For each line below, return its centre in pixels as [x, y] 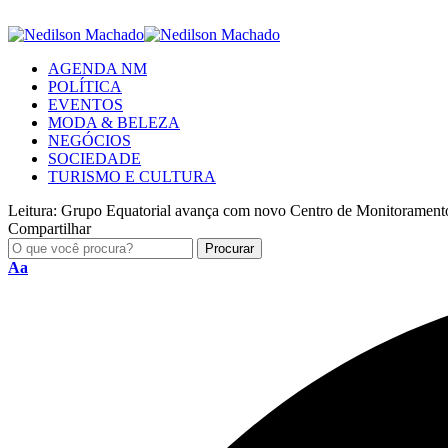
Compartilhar [49, 228]
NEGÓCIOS [89, 140]
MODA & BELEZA [114, 122]
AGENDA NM [97, 68]
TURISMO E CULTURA [132, 176]
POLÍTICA [85, 86]
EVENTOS [85, 104]
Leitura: [32, 210]
